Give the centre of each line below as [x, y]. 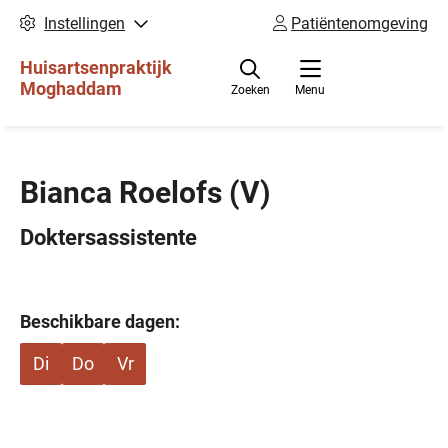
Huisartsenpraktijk [96, 67]
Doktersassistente [108, 237]
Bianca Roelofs [124, 192]
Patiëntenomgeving [359, 23]
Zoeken [250, 90]
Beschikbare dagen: [100, 321]
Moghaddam [71, 88]
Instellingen [84, 23]
